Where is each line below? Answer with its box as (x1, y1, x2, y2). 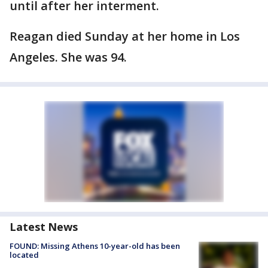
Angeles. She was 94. (10, 49, 127, 66)
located (10, 249, 39, 261)
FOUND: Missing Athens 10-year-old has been (10, 240, 180, 252)
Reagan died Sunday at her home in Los (10, 28, 240, 45)
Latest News (10, 220, 78, 234)
